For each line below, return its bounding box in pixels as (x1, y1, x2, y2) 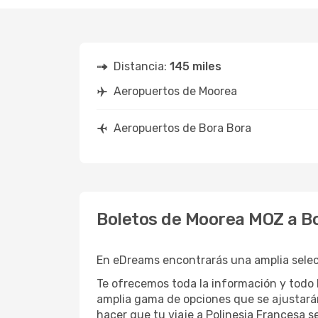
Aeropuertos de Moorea (114, 84, 237, 98)
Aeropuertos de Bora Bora (114, 121, 251, 135)
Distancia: (114, 60, 170, 73)
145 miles (170, 60, 221, 73)
